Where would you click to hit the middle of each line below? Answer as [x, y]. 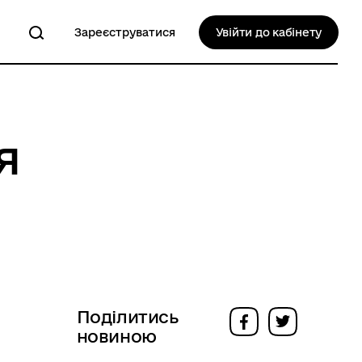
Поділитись [127, 317]
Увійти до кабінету [268, 32]
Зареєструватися [124, 32]
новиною [116, 336]
